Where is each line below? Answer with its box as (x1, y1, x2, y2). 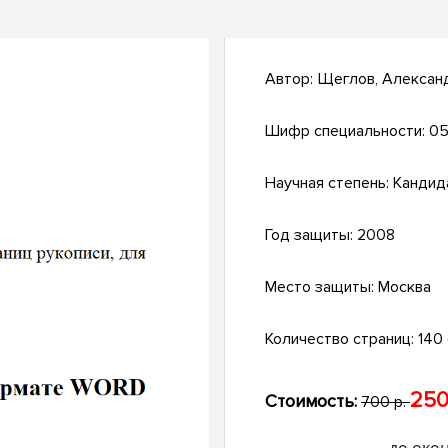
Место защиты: (265, 277, 378, 298)
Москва (378, 277, 431, 298)
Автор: (265, 69, 317, 90)
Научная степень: (265, 173, 393, 194)
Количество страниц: (265, 329, 418, 350)
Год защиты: (265, 225, 357, 246)
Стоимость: (265, 390, 357, 413)
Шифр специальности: (265, 121, 429, 142)
